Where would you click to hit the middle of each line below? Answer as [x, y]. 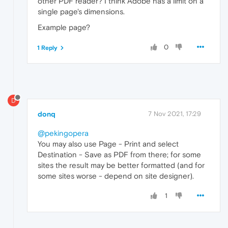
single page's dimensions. [81, 11]
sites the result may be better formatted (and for [121, 165]
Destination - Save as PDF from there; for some [119, 155]
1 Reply [47, 48]
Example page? [64, 27]
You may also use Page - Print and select [108, 144]
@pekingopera [63, 133]
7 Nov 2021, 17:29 [175, 114]
